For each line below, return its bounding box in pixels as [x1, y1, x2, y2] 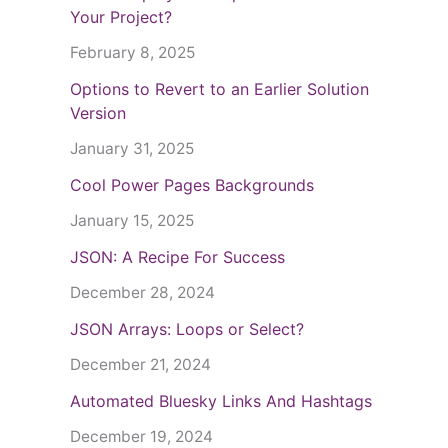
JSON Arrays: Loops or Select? [70, 319, 304, 340]
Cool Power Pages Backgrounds [70, 175, 314, 196]
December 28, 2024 [70, 283, 215, 303]
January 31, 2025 [70, 139, 194, 159]
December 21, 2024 [70, 355, 211, 375]
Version [70, 103, 126, 124]
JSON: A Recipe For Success [70, 247, 285, 268]
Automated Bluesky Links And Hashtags [70, 391, 372, 412]
